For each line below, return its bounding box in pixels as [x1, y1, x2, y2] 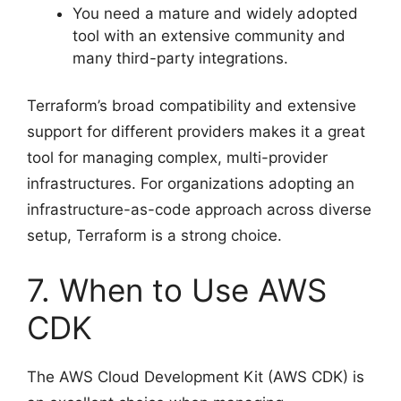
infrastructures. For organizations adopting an [27, 174, 354, 192]
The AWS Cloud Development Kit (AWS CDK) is [27, 368, 364, 386]
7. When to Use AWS [27, 271, 327, 309]
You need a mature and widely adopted [73, 4, 358, 22]
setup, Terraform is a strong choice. [27, 226, 282, 244]
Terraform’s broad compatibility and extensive [27, 96, 356, 115]
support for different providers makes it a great [27, 122, 365, 141]
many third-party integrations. [73, 49, 288, 67]
